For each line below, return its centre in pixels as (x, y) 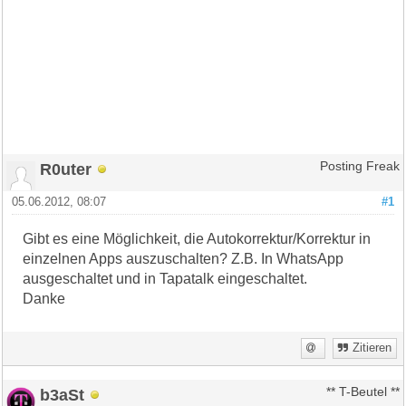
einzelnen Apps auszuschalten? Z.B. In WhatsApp (184, 258)
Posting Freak (359, 166)
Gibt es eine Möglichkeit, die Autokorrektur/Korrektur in (197, 238)
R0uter (66, 169)
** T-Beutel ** (362, 391)
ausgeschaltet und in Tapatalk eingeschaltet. (165, 278)
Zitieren (372, 348)
